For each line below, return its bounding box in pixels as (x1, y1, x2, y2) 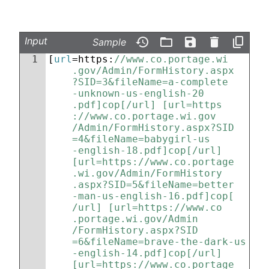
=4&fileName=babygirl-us (72, 133, 210, 145)
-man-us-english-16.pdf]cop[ (72, 190, 234, 202)
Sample (92, 35, 126, 48)
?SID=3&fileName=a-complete (72, 76, 228, 88)
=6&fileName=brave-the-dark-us (72, 236, 246, 247)
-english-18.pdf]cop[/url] (72, 145, 228, 156)
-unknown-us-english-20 (72, 88, 204, 99)
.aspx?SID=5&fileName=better (72, 179, 234, 190)
